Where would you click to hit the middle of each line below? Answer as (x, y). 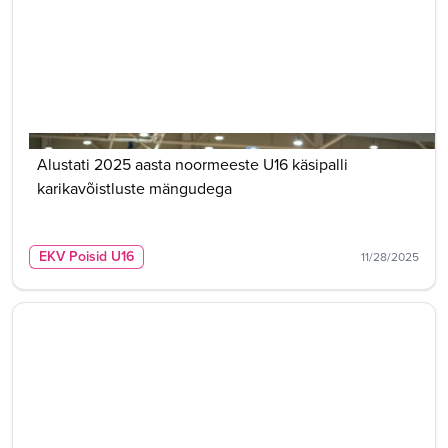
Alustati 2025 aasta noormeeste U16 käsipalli (192, 164)
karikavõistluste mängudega (134, 188)
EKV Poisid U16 (86, 256)
